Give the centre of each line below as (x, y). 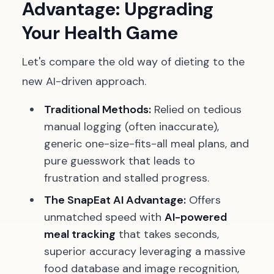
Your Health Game (100, 33)
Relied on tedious (196, 109)
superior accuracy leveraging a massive (145, 251)
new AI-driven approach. (84, 81)
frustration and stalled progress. (127, 178)
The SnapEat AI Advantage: (115, 200)
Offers (203, 200)
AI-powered (196, 217)
